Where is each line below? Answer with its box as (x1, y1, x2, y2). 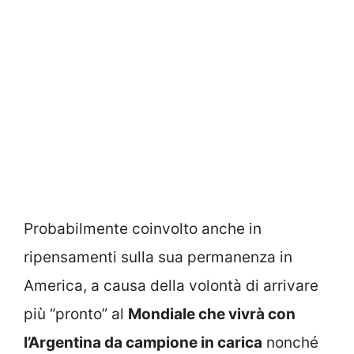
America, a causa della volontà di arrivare (24, 276, 318, 295)
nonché (262, 333, 318, 352)
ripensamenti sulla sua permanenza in (24, 247, 292, 266)
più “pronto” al (24, 304, 128, 323)
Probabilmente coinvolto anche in (24, 219, 262, 238)
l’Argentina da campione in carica (24, 333, 262, 352)
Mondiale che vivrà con (128, 304, 296, 323)
